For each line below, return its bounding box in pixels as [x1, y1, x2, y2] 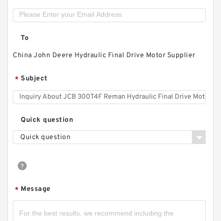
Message [21, 185, 51, 193]
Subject [21, 74, 48, 83]
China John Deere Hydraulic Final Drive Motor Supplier [13, 51, 195, 60]
